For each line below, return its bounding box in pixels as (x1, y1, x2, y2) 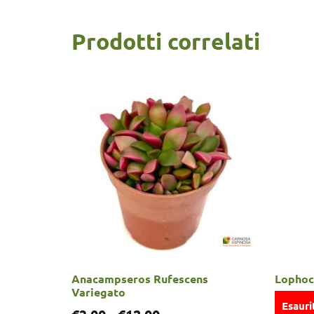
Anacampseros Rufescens (71, 271, 208, 287)
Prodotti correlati (71, 27, 260, 56)
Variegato (71, 285, 125, 300)
